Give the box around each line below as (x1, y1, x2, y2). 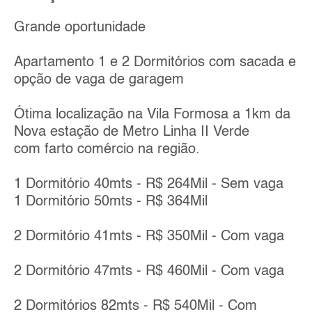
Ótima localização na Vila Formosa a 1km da (14, 108, 290, 123)
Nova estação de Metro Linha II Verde (14, 125, 249, 140)
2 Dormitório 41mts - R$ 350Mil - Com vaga (14, 230, 284, 244)
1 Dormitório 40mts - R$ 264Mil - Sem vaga (14, 178, 283, 192)
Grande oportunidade (14, 21, 146, 36)
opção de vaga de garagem (14, 73, 184, 88)
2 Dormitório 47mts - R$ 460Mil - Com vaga (14, 265, 284, 279)
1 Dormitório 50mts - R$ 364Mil (14, 195, 208, 210)
